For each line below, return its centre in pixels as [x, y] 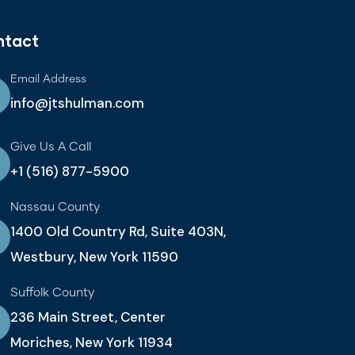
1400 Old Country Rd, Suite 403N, [118, 232]
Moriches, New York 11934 [91, 343]
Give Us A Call [50, 147]
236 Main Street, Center [88, 317]
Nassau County [55, 208]
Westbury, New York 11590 [94, 257]
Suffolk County [52, 293]
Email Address [48, 80]
